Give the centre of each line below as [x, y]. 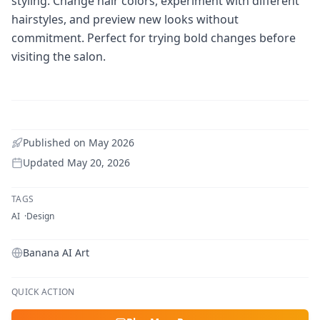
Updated [45, 163]
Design [40, 216]
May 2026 [111, 143]
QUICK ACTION [43, 292]
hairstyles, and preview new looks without [125, 20]
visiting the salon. [59, 57]
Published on [56, 143]
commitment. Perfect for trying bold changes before [154, 38]
